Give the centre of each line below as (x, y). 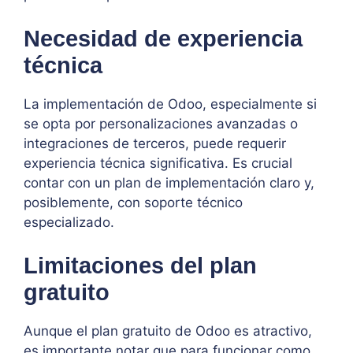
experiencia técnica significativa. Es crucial (158, 163)
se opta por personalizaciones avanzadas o (161, 123)
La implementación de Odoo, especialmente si (170, 104)
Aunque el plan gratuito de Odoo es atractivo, (168, 331)
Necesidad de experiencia (163, 38)
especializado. (69, 222)
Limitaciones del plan (140, 266)
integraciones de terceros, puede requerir (155, 143)
